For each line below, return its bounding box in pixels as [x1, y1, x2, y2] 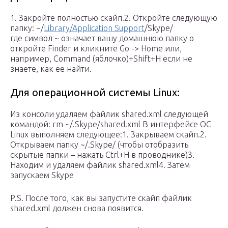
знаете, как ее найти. [10, 64, 92, 74]
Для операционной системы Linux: [10, 87, 180, 99]
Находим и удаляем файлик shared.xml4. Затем [10, 160, 190, 170]
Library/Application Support [44, 23, 145, 33]
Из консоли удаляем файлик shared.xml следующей [10, 109, 208, 119]
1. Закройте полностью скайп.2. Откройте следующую [10, 13, 217, 23]
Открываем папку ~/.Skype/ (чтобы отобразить [10, 140, 188, 150]
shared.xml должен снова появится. [10, 204, 144, 213]
